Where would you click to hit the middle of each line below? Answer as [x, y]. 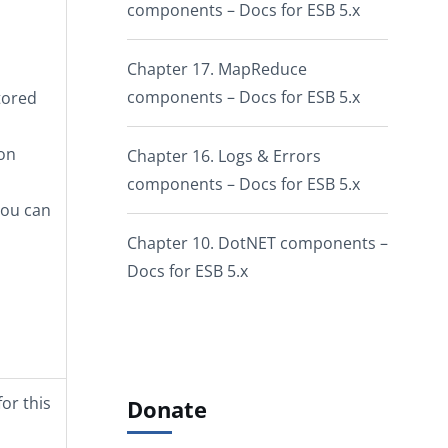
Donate [167, 409]
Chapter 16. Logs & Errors [224, 156]
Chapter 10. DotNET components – [257, 243]
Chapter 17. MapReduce [217, 69]
